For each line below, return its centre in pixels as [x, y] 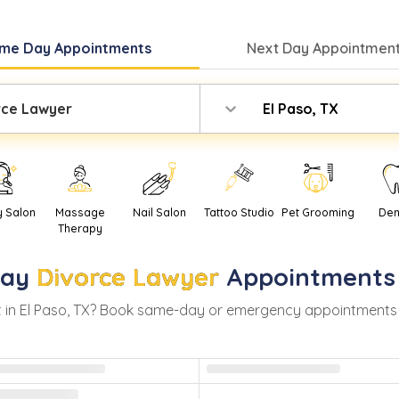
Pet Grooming [318, 213]
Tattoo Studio [239, 213]
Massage [80, 213]
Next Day [279, 48]
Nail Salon [159, 213]
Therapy [80, 229]
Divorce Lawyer [127, 277]
